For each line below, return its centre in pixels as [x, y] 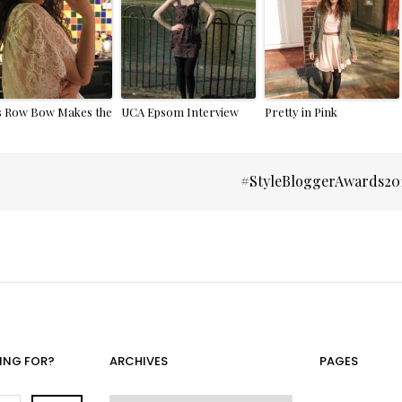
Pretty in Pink [301, 111]
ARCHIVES [139, 361]
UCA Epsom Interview [180, 111]
